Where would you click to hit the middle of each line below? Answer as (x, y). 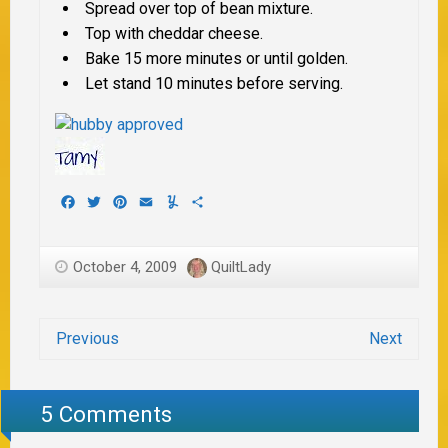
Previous (87, 339)
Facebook (111, 201)
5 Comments (106, 413)
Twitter (127, 201)
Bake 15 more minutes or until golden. (216, 59)
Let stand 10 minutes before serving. (214, 84)
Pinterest (161, 201)
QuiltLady (241, 267)
